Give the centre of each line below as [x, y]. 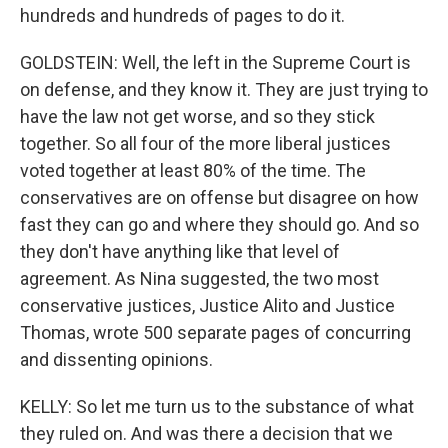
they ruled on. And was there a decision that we [206, 434]
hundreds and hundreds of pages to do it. [182, 16]
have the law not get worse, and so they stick [197, 117]
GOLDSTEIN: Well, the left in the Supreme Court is [215, 63]
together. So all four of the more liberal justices [205, 144]
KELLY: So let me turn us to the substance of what [217, 407]
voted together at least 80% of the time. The [193, 171]
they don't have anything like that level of [180, 252]
